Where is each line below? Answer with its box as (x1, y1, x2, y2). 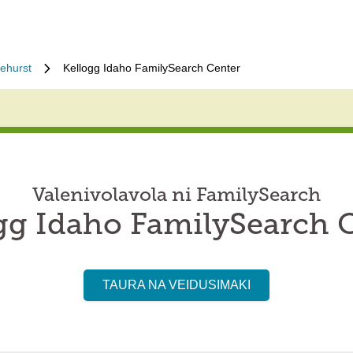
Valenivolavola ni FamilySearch (32, 187, 321, 206)
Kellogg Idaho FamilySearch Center (63, 61, 240, 74)
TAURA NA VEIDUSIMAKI (102, 278, 251, 292)
